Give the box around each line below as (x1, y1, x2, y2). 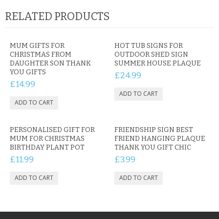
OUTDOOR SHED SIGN (114, 50, 188, 59)
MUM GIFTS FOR (10, 42, 65, 50)
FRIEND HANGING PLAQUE (114, 134, 205, 143)
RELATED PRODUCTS (5, 10, 109, 23)
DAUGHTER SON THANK (10, 59, 91, 67)
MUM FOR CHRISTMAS (10, 134, 85, 143)
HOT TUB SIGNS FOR (114, 42, 183, 50)
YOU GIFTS (10, 68, 46, 76)
